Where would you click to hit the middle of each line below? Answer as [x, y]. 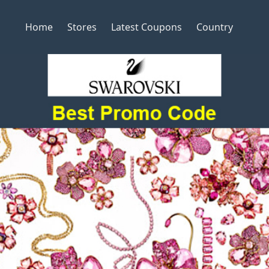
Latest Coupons [146, 27]
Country [214, 27]
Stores [82, 27]
